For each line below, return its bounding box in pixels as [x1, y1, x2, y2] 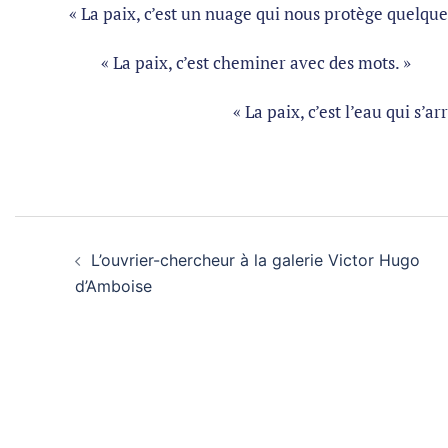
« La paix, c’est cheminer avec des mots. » [25, 51, 411, 74]
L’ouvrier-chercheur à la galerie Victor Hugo [91, 250, 420, 270]
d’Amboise [75, 276, 152, 296]
